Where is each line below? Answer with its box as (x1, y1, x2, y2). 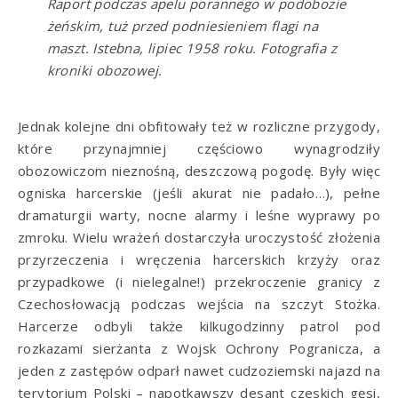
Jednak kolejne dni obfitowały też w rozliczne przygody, (18, 116, 380, 135)
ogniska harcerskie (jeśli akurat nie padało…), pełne (18, 183, 380, 202)
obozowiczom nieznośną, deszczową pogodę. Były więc (18, 161, 380, 179)
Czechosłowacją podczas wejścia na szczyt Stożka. (18, 294, 380, 313)
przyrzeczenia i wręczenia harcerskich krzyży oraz (18, 250, 380, 268)
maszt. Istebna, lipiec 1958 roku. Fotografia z (46, 38, 338, 57)
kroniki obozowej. (46, 60, 163, 79)
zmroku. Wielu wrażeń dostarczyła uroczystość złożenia (18, 227, 380, 246)
